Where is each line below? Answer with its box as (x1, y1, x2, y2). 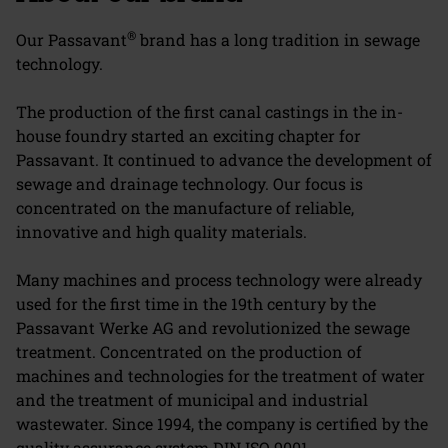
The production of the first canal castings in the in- (16, 100, 403, 122)
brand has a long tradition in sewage (136, 28, 420, 50)
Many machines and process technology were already (16, 268, 422, 290)
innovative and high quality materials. (16, 220, 307, 242)
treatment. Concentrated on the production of (16, 340, 362, 362)
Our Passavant (16, 28, 127, 50)
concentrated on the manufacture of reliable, (16, 196, 354, 218)
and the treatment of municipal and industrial (16, 388, 368, 410)
